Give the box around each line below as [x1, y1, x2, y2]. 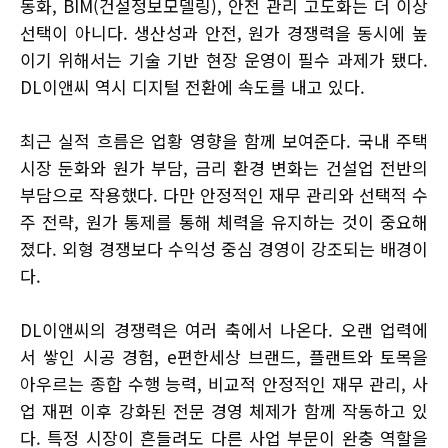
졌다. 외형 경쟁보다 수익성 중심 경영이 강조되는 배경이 [20, 236, 428, 262]
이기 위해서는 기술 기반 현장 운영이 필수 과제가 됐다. [20, 47, 428, 73]
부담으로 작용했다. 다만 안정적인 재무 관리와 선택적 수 [20, 182, 428, 208]
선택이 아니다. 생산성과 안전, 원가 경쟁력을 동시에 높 [20, 20, 428, 46]
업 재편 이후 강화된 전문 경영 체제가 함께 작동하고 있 [20, 398, 428, 424]
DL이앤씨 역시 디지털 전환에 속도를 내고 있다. [20, 74, 365, 100]
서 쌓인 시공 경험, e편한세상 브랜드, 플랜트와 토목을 [20, 344, 428, 370]
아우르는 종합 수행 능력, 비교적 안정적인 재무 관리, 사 [20, 371, 428, 397]
